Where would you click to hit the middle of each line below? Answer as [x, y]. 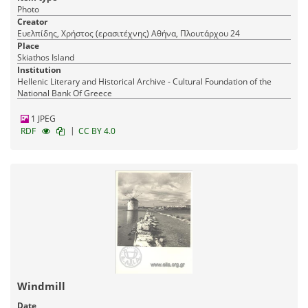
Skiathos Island [46, 58]
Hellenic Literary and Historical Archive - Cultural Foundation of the [144, 82]
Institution [39, 70]
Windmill [41, 286]
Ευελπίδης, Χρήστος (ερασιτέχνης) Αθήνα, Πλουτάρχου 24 [196, 34]
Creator [32, 22]
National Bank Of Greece [65, 93]
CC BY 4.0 [97, 131]
